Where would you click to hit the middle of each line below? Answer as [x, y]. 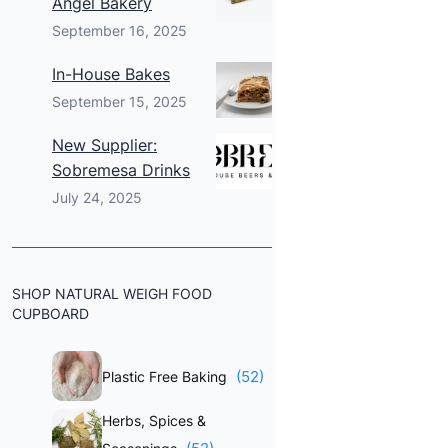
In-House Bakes [111, 74]
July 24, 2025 [97, 197]
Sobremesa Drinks [121, 170]
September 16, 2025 [119, 30]
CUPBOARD [50, 313]
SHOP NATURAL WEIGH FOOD [112, 293]
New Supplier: [104, 145]
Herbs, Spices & [154, 420]
